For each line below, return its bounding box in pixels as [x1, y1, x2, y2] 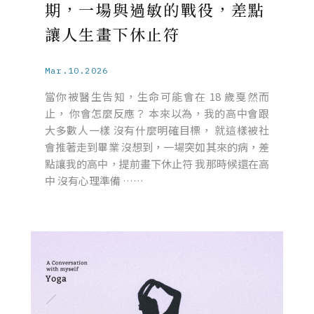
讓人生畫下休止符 [45, 22, 181, 45]
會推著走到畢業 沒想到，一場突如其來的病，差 [45, 139, 269, 154]
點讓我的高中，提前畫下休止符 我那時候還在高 [45, 156, 269, 171]
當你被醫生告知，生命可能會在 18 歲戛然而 [45, 88, 269, 104]
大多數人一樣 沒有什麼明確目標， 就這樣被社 [45, 122, 269, 137]
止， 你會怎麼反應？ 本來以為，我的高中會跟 [45, 105, 269, 121]
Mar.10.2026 [45, 64, 109, 76]
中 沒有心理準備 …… [45, 172, 144, 188]
